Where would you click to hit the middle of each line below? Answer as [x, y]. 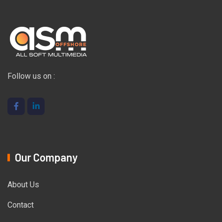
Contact [21, 205]
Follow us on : [31, 76]
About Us [23, 185]
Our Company [46, 157]
